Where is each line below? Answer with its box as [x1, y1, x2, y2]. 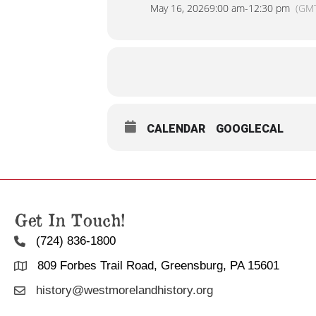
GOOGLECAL [216, 121, 284, 135]
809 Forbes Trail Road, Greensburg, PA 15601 [37, 258, 279, 272]
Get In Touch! [14, 208, 125, 230]
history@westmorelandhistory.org [36, 283, 213, 297]
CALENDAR [147, 121, 205, 135]
